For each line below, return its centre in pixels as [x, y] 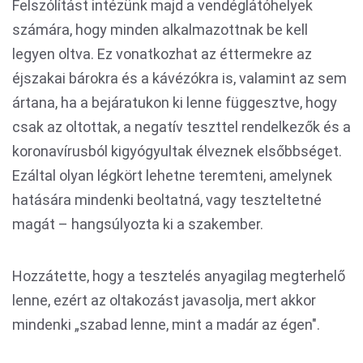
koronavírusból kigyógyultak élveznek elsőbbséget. [177, 151]
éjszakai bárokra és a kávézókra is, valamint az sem [179, 78]
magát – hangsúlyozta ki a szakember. [138, 224]
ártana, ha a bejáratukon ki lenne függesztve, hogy [175, 102]
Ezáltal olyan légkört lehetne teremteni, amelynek [172, 175]
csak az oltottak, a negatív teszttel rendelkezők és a [181, 127]
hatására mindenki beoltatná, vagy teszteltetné [167, 200]
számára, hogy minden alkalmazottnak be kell [160, 30]
